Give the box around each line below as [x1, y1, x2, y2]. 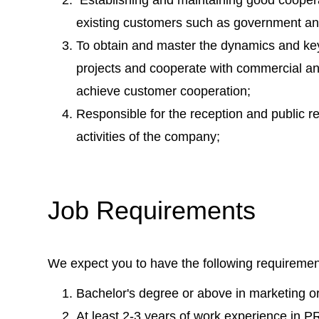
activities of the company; [76, 129, 221, 144]
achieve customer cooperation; [76, 83, 251, 98]
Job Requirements [48, 195, 256, 225]
